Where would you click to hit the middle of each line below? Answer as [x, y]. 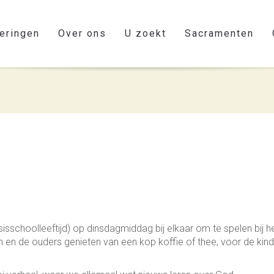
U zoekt [146, 33]
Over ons [82, 33]
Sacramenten [219, 33]
